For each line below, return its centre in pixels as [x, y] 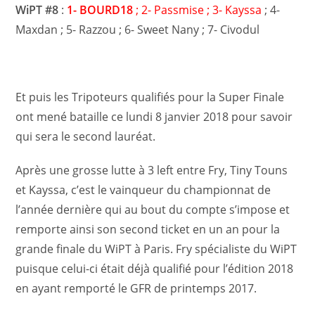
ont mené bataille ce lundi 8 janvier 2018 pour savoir [154, 117]
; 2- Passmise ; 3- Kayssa [199, 10]
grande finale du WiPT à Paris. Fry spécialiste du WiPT [156, 249]
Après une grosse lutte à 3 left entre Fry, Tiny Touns [152, 170]
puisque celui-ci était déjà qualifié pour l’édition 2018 [155, 269]
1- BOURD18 [102, 10]
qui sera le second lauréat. [86, 136]
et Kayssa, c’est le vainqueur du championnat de [143, 190]
